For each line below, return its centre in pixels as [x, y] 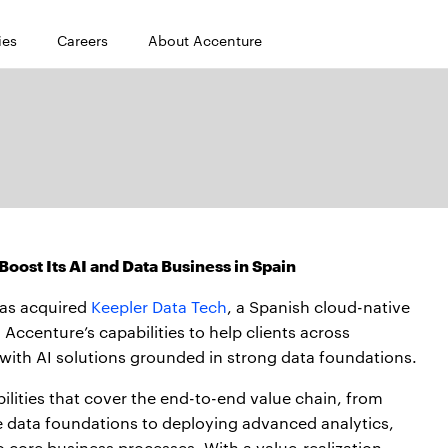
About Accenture [205, 40]
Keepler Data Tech [159, 306]
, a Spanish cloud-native [318, 306]
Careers [82, 40]
